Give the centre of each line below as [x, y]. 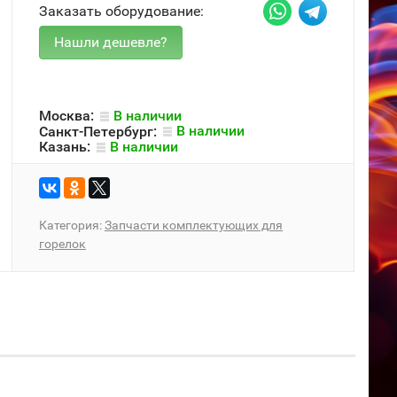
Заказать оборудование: [121, 11]
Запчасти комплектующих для [194, 225]
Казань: [66, 146]
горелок [62, 243]
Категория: [72, 225]
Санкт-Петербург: [100, 131]
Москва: [68, 115]
